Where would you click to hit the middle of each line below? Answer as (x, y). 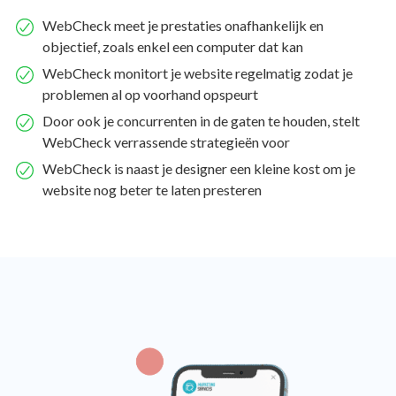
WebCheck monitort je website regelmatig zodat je (198, 72)
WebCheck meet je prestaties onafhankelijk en (183, 25)
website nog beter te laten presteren (152, 189)
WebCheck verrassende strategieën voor (166, 141)
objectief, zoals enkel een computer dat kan (173, 46)
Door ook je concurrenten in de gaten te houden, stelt (201, 120)
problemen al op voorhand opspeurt (150, 94)
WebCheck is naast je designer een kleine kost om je (199, 168)
